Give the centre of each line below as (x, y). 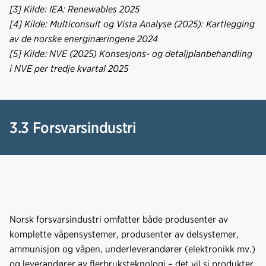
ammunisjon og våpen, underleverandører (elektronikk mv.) (132, 249)
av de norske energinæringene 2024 (84, 39)
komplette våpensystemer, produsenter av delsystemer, (124, 234)
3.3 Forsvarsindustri (73, 127)
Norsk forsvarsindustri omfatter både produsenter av (119, 219)
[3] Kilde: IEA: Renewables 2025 (75, 9)
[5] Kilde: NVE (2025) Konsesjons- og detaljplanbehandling (131, 53)
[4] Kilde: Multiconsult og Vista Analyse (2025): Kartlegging (132, 24)
